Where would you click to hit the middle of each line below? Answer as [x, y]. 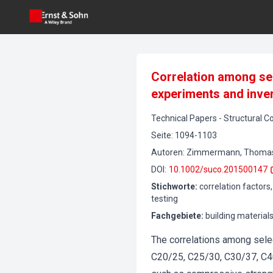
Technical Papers [184, 118]
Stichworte [173, 186]
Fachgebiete [176, 216]
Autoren [167, 152]
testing [165, 199]
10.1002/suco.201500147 [218, 169]
